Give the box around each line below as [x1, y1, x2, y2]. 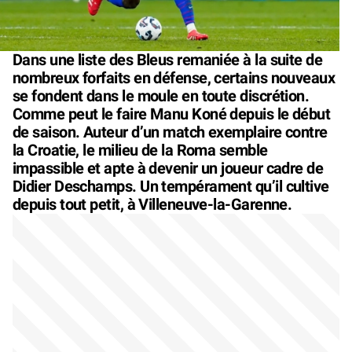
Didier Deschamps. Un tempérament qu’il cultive [13, 176, 329, 196]
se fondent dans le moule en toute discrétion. [13, 86, 310, 105]
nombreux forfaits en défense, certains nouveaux [13, 68, 335, 87]
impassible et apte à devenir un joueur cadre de [13, 158, 324, 178]
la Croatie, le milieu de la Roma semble [13, 140, 268, 159]
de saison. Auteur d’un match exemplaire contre [13, 122, 328, 141]
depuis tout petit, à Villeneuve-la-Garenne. [13, 194, 292, 214]
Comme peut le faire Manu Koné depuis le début [13, 104, 331, 123]
